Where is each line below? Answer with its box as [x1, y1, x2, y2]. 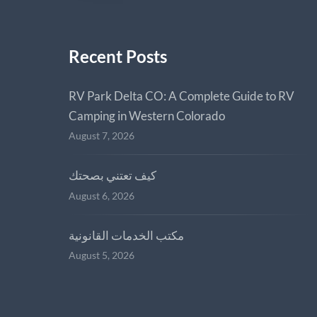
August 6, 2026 [69, 190, 134, 202]
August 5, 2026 [69, 250, 134, 262]
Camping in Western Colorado [69, 108, 225, 123]
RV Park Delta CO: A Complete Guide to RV [69, 88, 294, 103]
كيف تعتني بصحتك [69, 168, 156, 183]
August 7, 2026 [69, 130, 134, 142]
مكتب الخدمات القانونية [69, 227, 184, 243]
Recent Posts [69, 46, 167, 67]
